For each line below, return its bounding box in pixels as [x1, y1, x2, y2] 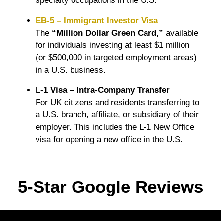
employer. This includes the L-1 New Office [36, 122, 194, 132]
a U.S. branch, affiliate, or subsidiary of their [36, 110, 199, 119]
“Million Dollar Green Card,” [52, 28, 163, 37]
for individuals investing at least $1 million [36, 40, 189, 50]
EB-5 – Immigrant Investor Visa [36, 15, 158, 25]
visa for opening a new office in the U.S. [36, 134, 183, 144]
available [163, 28, 198, 37]
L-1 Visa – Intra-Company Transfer [36, 85, 170, 95]
